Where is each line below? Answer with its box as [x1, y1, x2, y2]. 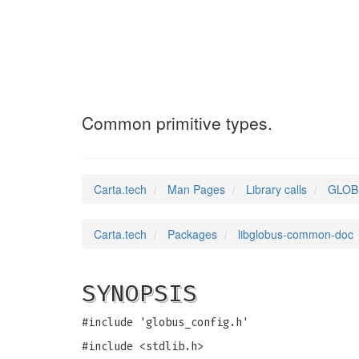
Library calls [246, 181, 307, 197]
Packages [167, 226, 217, 242]
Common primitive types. [82, 111, 272, 135]
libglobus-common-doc [238, 226, 353, 242]
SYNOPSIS [82, 279, 197, 308]
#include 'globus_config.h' [82, 316, 248, 329]
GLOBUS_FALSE [82, 70, 293, 105]
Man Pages [167, 181, 225, 197]
